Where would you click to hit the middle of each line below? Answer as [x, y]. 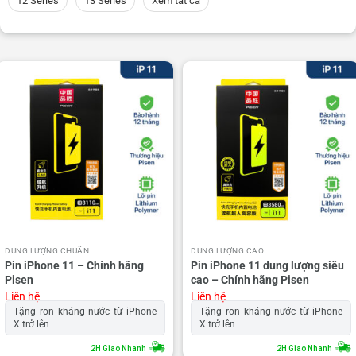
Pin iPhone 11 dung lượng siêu [267, 265]
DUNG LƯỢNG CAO [228, 250]
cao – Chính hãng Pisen [250, 279]
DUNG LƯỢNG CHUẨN [47, 250]
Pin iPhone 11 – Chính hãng [74, 265]
